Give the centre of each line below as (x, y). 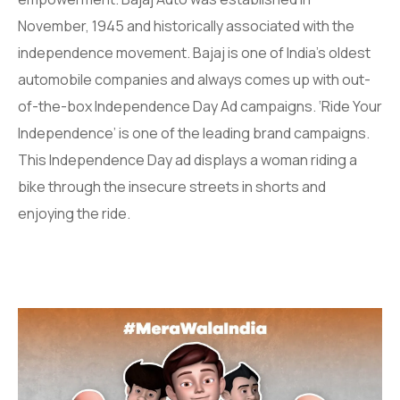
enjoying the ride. (74, 213)
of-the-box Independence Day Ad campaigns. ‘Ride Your (200, 106)
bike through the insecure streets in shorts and (172, 186)
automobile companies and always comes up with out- (194, 79)
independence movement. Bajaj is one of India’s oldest (194, 52)
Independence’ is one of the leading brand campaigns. (194, 133)
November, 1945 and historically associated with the (186, 25)
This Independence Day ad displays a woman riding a (187, 159)
